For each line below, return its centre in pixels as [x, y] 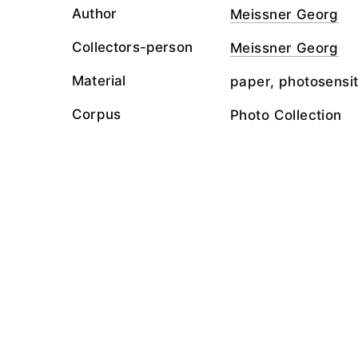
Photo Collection [286, 115]
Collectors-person [132, 47]
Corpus [97, 114]
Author [95, 14]
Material [99, 81]
